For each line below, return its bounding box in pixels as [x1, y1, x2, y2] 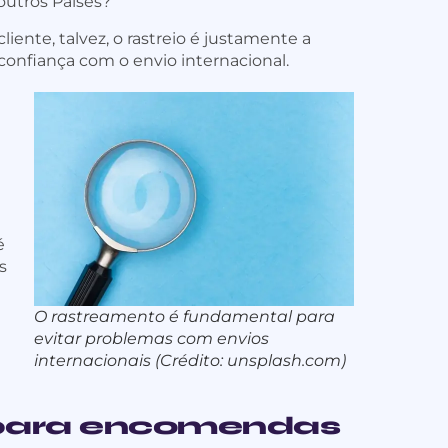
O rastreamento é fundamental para [34, 306, 335, 326]
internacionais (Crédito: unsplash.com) [34, 350, 346, 370]
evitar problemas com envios [34, 328, 269, 348]
